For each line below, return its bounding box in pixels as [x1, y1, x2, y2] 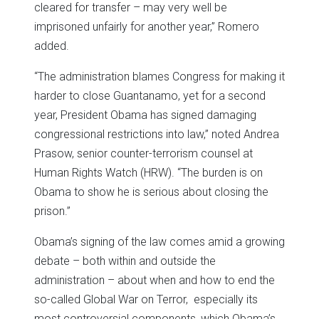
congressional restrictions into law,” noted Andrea [34, 127, 279, 141]
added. [34, 38, 69, 53]
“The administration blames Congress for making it [34, 69, 285, 83]
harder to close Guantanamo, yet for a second [34, 88, 266, 103]
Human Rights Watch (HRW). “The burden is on [34, 165, 263, 179]
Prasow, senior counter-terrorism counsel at [34, 146, 253, 160]
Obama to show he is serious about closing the [34, 184, 268, 199]
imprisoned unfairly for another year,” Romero [34, 19, 259, 33]
